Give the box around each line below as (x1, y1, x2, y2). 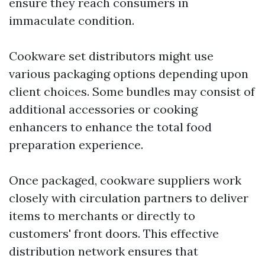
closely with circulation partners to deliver (9, 190, 248, 206)
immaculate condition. (9, 13, 134, 28)
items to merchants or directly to (9, 208, 195, 224)
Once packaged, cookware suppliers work (9, 173, 241, 188)
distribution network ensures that (9, 244, 198, 259)
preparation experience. (9, 137, 143, 153)
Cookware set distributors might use (9, 49, 214, 64)
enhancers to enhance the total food (9, 119, 212, 135)
